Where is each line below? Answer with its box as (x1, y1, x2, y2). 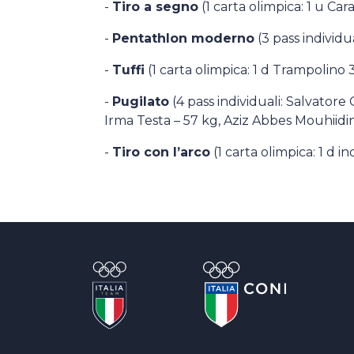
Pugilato (112, 94, 169, 109)
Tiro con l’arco (112, 145, 210, 160)
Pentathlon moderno (112, 31, 254, 46)
